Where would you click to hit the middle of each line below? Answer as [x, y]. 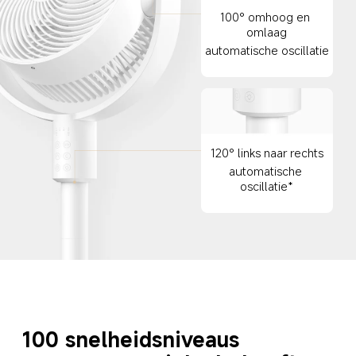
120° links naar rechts [267, 153]
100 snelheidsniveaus [130, 339]
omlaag [267, 31]
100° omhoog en [267, 16]
